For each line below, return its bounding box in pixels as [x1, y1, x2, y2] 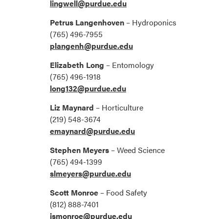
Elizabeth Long [50, 59, 104, 71]
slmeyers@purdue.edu [50, 168, 131, 179]
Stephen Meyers [50, 144, 109, 156]
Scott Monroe [50, 187, 98, 198]
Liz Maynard [50, 102, 94, 113]
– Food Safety [98, 187, 147, 198]
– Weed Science [109, 144, 165, 156]
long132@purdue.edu [50, 83, 126, 94]
